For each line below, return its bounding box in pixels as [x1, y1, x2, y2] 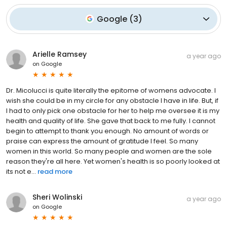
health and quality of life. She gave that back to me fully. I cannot [6, 116, 215, 126]
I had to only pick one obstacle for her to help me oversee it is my [6, 105, 219, 116]
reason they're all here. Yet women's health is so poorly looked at [6, 156, 220, 166]
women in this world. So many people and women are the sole [6, 146, 212, 156]
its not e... [6, 166, 36, 176]
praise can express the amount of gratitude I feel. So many [6, 136, 198, 146]
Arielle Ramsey [32, 49, 87, 59]
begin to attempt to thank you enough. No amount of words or [6, 126, 209, 136]
